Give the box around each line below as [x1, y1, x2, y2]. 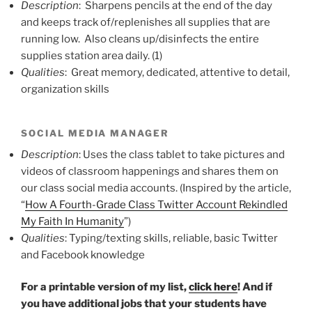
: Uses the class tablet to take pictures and [79, 148, 285, 161]
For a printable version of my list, [21, 281, 189, 294]
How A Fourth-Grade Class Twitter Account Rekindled [25, 198, 288, 211]
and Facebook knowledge [21, 248, 145, 261]
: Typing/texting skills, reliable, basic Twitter [65, 231, 278, 244]
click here [189, 281, 237, 294]
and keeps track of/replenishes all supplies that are [21, 15, 270, 29]
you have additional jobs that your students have [21, 297, 267, 311]
